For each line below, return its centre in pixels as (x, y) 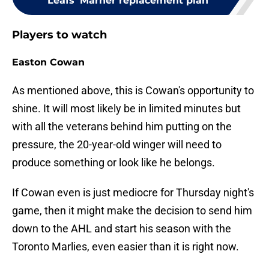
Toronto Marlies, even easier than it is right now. (125, 247)
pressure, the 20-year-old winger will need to (117, 145)
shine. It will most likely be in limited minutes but (126, 109)
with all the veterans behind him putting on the (122, 127)
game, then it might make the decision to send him (132, 211)
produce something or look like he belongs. (113, 163)
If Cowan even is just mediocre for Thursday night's (133, 193)
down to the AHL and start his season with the (122, 229)
